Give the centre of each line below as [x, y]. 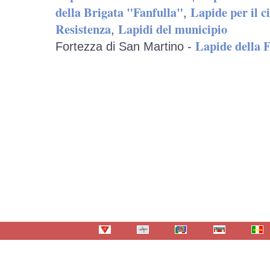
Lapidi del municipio [173, 29]
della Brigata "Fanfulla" [119, 12]
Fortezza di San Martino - [125, 46]
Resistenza [83, 29]
